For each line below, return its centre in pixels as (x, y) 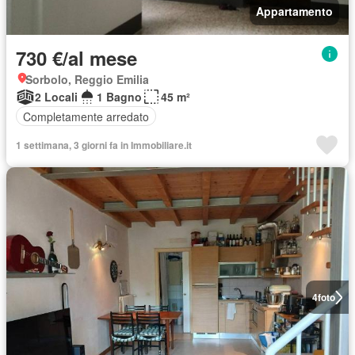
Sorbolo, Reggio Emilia (87, 79)
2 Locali (56, 97)
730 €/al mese (76, 58)
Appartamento (294, 11)
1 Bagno (119, 97)
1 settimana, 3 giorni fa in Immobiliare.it (104, 145)
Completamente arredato (86, 116)
